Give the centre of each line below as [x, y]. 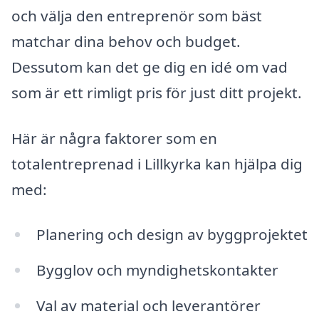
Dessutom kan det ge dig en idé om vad [150, 67]
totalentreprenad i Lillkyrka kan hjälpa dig [157, 163]
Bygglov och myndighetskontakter [157, 270]
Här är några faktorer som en [114, 138]
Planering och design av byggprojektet [172, 235]
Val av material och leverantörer [148, 305]
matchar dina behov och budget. [126, 41]
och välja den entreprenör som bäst [137, 15]
